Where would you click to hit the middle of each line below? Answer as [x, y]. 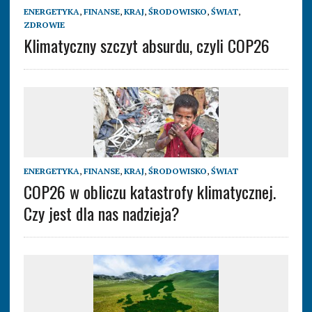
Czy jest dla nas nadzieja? [101, 213]
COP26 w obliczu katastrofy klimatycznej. [149, 192]
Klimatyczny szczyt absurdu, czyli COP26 [146, 46]
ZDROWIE [44, 25]
